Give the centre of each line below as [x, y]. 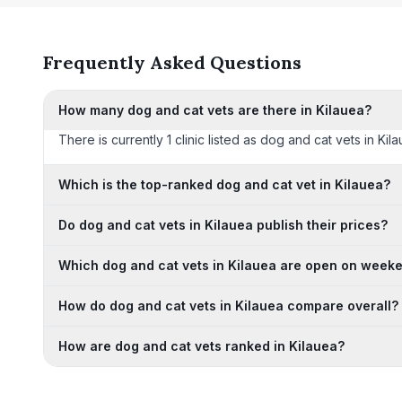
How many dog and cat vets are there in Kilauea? [215, 110]
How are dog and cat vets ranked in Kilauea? [201, 346]
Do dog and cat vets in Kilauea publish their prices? [223, 225]
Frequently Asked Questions [172, 62]
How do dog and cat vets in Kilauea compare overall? [228, 306]
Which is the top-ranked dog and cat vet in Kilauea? [224, 184]
